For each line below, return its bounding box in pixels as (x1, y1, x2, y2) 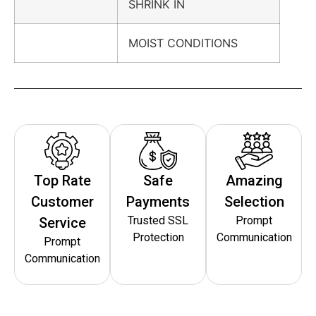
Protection (132, 230, 184, 244)
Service (38, 214, 86, 231)
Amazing (225, 171, 283, 189)
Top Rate (33, 171, 91, 189)
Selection (224, 193, 284, 210)
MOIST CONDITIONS (128, 35, 238, 50)
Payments (126, 193, 190, 210)
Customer (30, 193, 94, 210)
